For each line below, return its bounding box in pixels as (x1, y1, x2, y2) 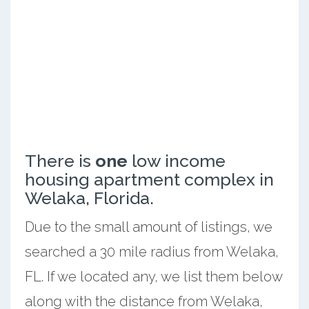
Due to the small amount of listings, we (24, 218, 272, 235)
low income (127, 150, 226, 171)
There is (24, 150, 95, 171)
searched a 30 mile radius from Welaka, (24, 243, 279, 260)
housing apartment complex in (24, 168, 274, 190)
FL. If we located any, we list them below (24, 268, 282, 285)
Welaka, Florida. (24, 187, 154, 208)
